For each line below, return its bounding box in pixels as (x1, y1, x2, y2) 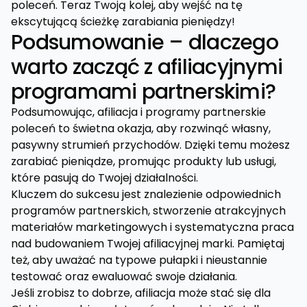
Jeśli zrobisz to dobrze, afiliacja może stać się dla (11, 285, 271, 301)
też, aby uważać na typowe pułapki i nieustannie (11, 252, 267, 268)
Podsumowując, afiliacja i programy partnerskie (11, 104, 266, 120)
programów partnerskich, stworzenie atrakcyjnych (11, 203, 286, 219)
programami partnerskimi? (11, 77, 275, 106)
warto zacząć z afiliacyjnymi (11, 53, 282, 82)
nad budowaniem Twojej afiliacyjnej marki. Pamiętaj (11, 236, 284, 251)
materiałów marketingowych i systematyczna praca (11, 219, 294, 235)
